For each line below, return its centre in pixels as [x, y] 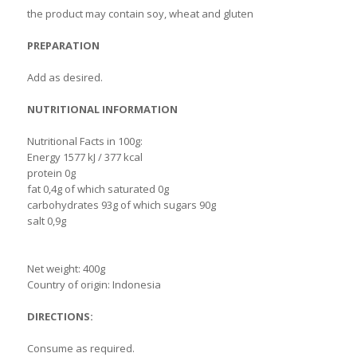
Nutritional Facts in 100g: [84, 141]
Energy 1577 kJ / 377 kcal [84, 157]
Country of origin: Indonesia [94, 284]
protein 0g [51, 173]
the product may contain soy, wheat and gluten [140, 14]
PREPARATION [63, 45]
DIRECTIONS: [60, 316]
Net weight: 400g [66, 269]
